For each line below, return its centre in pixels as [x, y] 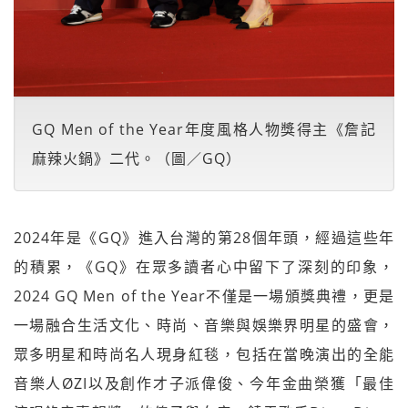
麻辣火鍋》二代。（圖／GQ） [137, 158]
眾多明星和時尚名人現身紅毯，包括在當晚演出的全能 [204, 354]
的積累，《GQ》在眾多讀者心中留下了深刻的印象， [204, 267]
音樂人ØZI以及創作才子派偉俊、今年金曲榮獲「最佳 [204, 383]
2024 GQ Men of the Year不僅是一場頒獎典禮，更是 [204, 296]
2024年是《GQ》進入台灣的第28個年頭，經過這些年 [204, 238]
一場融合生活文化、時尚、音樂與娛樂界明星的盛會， [204, 325]
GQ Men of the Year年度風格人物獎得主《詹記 [204, 129]
